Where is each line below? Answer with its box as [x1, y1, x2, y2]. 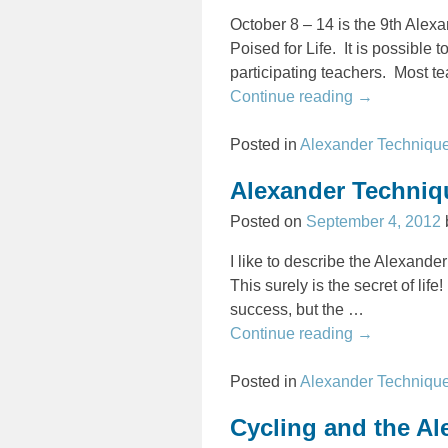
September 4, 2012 [306, 213, 442, 231]
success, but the [230, 301, 349, 319]
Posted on [230, 213, 307, 231]
